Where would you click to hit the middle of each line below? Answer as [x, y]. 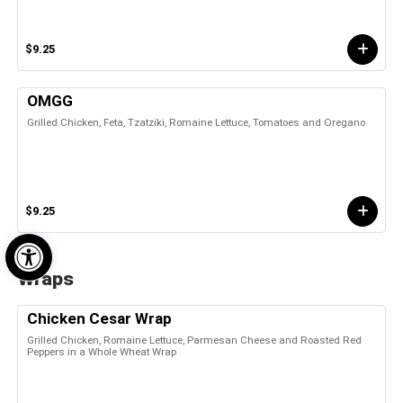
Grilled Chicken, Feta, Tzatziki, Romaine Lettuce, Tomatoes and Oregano [196, 122]
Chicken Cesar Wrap [99, 318]
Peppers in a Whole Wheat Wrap [102, 351]
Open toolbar [103, 242]
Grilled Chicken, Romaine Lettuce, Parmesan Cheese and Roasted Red [194, 340]
